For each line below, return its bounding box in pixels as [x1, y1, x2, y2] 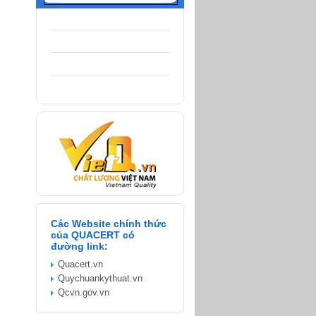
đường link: [51, 241, 108, 252]
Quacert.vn [58, 259, 103, 269]
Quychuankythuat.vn [58, 273, 142, 284]
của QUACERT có [51, 229, 135, 241]
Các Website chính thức [51, 218, 166, 229]
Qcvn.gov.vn [58, 287, 109, 298]
